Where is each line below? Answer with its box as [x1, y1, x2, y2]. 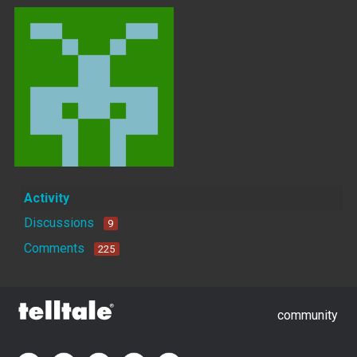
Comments [24, 241, 84, 257]
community [277, 307, 338, 323]
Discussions [24, 215, 94, 231]
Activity [24, 190, 69, 206]
